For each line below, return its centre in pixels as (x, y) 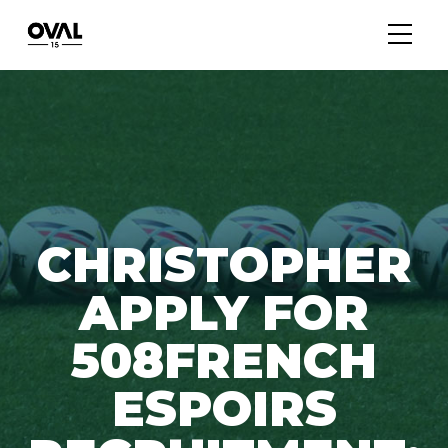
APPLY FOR (224, 312)
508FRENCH (224, 360)
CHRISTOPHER (224, 264)
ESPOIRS (224, 408)
